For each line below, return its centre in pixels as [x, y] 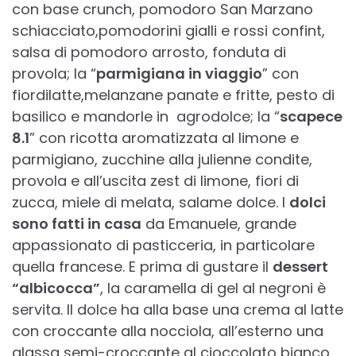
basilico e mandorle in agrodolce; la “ [146, 117]
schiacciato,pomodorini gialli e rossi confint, [168, 31]
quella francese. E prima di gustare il [142, 267]
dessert [300, 267]
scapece [311, 117]
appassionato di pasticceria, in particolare [163, 246]
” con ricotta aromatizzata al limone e [164, 138]
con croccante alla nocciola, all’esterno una [168, 331]
